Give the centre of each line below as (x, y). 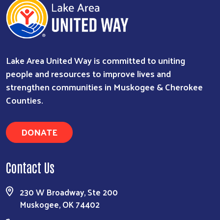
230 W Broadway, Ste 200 (69, 192)
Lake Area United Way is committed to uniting (96, 60)
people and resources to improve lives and (88, 74)
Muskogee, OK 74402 (60, 205)
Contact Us (30, 167)
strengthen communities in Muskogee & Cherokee (104, 87)
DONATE (39, 132)
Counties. (25, 100)
